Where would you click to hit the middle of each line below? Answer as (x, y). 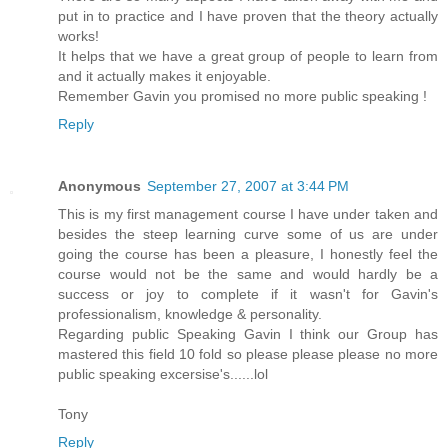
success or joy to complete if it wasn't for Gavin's (248, 294)
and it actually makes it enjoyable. (164, 76)
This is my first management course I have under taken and (248, 214)
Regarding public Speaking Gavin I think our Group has (248, 334)
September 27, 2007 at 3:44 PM (248, 186)
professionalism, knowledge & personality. (190, 314)
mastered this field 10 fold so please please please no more (248, 354)
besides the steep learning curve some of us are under (248, 234)
